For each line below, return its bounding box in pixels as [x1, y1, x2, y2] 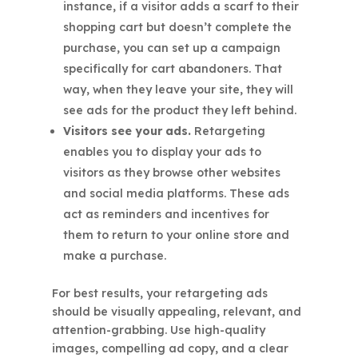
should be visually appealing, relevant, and [51, 304, 301, 320]
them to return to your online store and [62, 228, 289, 243]
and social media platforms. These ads [62, 186, 289, 201]
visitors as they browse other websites [62, 165, 280, 181]
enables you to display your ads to [62, 145, 261, 160]
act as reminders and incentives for [62, 207, 269, 222]
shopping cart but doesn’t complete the [62, 20, 292, 35]
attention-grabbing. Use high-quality [51, 323, 265, 338]
